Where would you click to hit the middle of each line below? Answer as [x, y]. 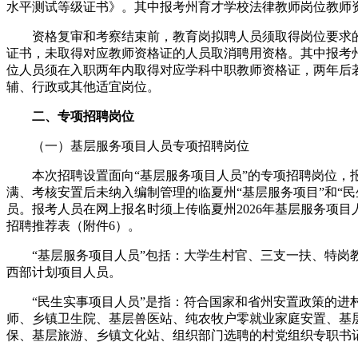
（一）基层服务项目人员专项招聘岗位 [128, 145]
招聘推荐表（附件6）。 [74, 225]
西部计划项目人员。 [64, 272]
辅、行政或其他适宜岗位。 [83, 86]
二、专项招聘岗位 [83, 116]
